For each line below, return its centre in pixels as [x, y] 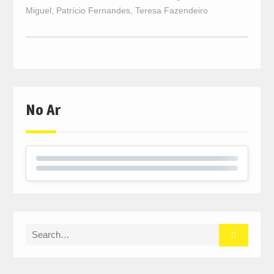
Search [39, 231]
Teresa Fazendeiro [171, 11]
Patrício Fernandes [93, 11]
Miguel [38, 11]
